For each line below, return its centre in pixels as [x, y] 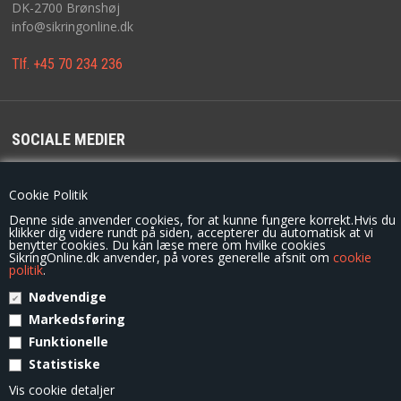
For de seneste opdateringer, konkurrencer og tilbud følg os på [193, 186]
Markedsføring [77, 319]
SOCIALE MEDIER [68, 139]
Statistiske [64, 364]
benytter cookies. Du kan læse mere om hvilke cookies [167, 245]
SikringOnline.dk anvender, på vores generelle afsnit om [171, 257]
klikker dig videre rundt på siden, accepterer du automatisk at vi [191, 232]
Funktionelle [68, 341]
